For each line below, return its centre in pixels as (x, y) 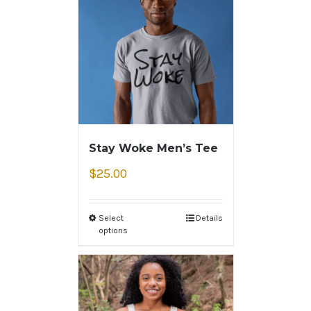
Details (209, 218)
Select (111, 218)
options (113, 231)
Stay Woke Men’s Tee (153, 149)
